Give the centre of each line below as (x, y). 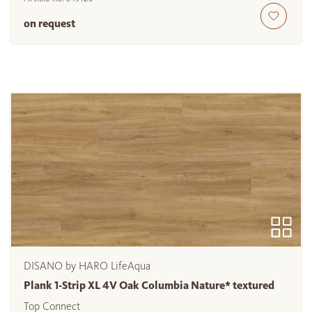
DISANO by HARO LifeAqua (87, 266)
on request (49, 24)
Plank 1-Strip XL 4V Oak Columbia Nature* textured (149, 286)
